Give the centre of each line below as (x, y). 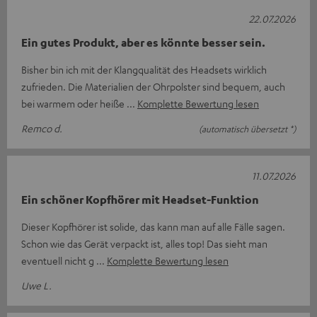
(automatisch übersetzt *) (247, 128)
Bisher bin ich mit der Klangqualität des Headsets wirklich (144, 69)
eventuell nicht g (59, 260)
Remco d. (42, 128)
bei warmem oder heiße (74, 103)
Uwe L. (36, 285)
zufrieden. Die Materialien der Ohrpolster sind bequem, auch (153, 86)
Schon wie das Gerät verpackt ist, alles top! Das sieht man (144, 243)
